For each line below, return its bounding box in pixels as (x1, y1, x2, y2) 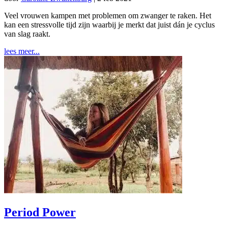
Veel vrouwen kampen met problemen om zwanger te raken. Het (4, 11, 211, 20)
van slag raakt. (4, 29, 50, 38)
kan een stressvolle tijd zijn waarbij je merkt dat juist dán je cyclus (4, 20, 215, 29)
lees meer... (4, 46, 40, 55)
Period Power (4, 205, 76, 219)
